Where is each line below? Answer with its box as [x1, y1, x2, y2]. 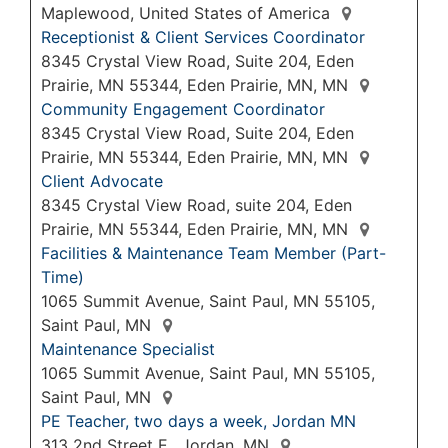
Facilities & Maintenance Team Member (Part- [41, 243, 386, 264]
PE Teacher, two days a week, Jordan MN [41, 411, 356, 432]
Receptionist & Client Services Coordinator [41, 27, 365, 48]
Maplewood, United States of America [41, 3, 335, 24]
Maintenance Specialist [41, 339, 215, 360]
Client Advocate [41, 171, 163, 192]
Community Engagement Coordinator [41, 99, 325, 120]
